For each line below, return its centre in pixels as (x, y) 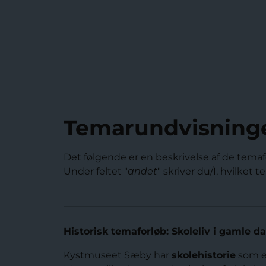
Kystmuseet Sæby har (118, 255)
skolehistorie (204, 255)
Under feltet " (96, 171)
